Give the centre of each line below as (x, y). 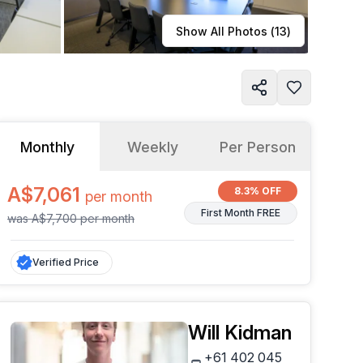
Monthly (47, 147)
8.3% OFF (257, 191)
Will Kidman (239, 333)
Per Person (258, 147)
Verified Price (66, 262)
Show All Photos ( (225, 31)
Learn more (82, 27)
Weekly (152, 147)
